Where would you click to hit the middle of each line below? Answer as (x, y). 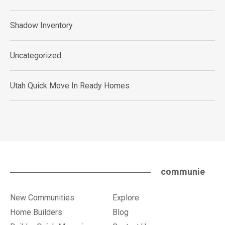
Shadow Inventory (41, 25)
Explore (126, 198)
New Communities (42, 198)
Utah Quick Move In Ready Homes (70, 86)
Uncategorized (36, 55)
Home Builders (36, 212)
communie (183, 172)
